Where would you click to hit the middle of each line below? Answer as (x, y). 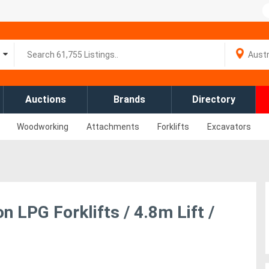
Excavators (229, 127)
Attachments (113, 127)
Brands (129, 99)
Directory (213, 99)
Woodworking (43, 127)
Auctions (45, 99)
